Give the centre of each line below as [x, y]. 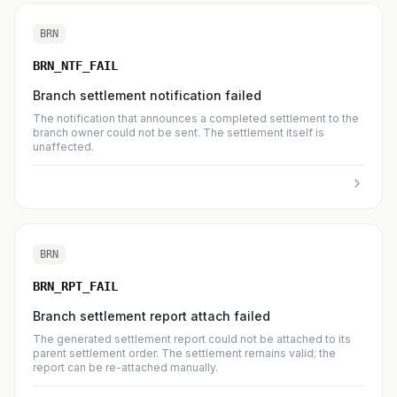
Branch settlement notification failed [147, 95]
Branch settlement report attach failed [152, 316]
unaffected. [63, 147]
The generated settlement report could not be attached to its [192, 339]
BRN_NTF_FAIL [75, 66]
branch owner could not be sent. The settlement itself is [179, 132]
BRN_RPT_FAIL [75, 286]
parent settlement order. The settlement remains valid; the [184, 353]
